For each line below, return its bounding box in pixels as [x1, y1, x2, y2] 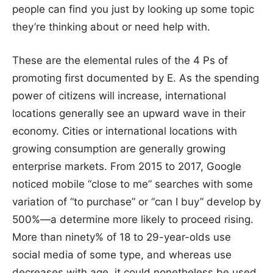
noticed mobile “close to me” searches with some [12, 177, 253, 190]
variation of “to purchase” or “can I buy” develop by [12, 195, 261, 208]
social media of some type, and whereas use [12, 248, 232, 261]
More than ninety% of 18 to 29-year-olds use [12, 230, 231, 243]
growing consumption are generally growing [12, 142, 225, 155]
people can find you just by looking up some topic [12, 3, 254, 16]
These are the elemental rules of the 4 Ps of [12, 54, 228, 66]
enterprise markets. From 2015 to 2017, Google [12, 160, 241, 172]
